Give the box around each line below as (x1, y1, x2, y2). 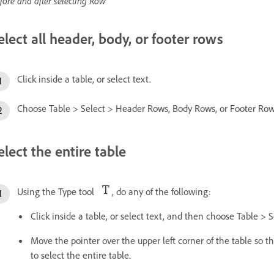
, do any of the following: (112, 185, 211, 198)
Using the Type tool (17, 185, 99, 198)
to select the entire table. (31, 248, 131, 261)
